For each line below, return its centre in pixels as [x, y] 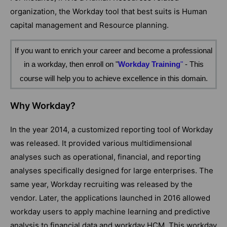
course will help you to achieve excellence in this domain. [113, 78]
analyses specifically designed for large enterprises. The [112, 170]
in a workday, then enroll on [69, 64]
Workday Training [149, 64]
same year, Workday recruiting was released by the [101, 184]
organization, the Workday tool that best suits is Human [109, 11]
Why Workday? [43, 105]
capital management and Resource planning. [89, 25]
